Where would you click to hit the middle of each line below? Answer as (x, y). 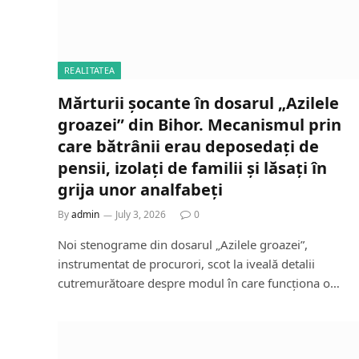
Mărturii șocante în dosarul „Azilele (198, 103)
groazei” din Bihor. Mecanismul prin (200, 125)
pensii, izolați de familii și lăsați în (192, 168)
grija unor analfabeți (140, 190)
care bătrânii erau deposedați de (188, 146)
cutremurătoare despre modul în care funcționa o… (199, 283)
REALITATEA (90, 70)
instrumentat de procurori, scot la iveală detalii (186, 264)
